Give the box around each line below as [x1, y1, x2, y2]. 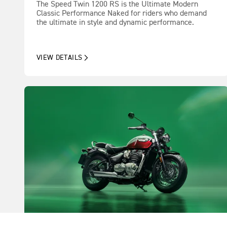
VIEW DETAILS [36, 54, 83, 62]
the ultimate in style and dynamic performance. [36, 18, 194, 27]
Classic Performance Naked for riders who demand [36, 9, 207, 18]
